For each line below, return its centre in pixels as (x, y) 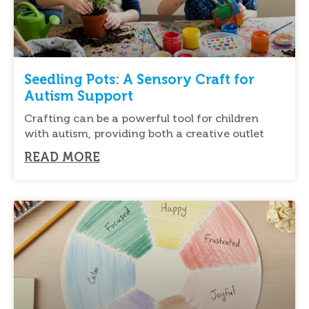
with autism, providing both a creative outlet (144, 133)
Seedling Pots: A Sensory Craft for (139, 79)
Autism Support (79, 96)
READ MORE (62, 157)
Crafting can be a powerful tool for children (141, 118)
